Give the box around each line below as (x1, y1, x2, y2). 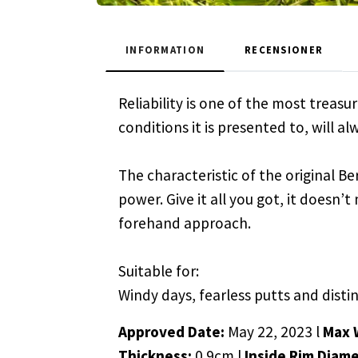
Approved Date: (118, 322, 228, 342)
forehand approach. (118, 213, 251, 233)
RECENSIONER (245, 43, 324, 57)
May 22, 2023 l (228, 322, 323, 342)
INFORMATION (125, 43, 205, 57)
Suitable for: (118, 261, 199, 281)
